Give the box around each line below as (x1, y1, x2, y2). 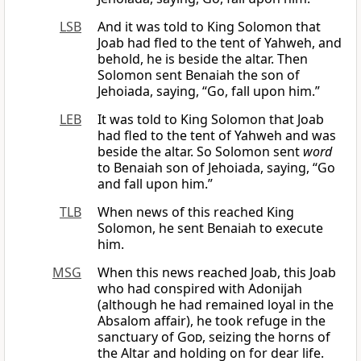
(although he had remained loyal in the (98, 296, 334, 314)
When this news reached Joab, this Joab (98, 263, 336, 282)
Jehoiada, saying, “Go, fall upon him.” (98, 82, 320, 101)
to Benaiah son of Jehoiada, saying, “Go (98, 159, 335, 177)
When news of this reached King (98, 203, 294, 222)
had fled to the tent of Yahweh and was (98, 127, 336, 145)
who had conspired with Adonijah (98, 280, 302, 298)
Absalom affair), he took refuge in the (98, 312, 326, 330)
